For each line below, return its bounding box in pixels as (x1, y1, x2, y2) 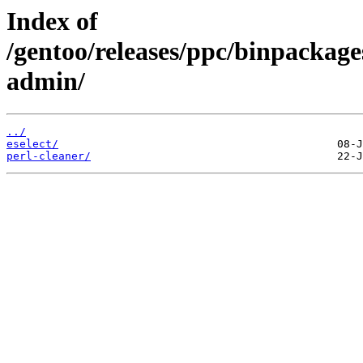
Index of (6, 6, 98, 36)
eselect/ (6, 138, 58, 151)
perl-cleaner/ (6, 150, 91, 163)
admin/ (6, 66, 85, 96)
